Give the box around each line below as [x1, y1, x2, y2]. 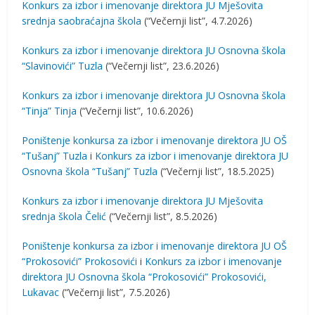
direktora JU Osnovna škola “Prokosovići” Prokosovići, [22, 270, 267, 283]
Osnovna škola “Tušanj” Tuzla [22, 165, 158, 178]
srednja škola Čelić [22, 210, 107, 223]
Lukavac [22, 285, 60, 299]
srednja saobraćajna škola [22, 14, 142, 27]
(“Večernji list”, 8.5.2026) [106, 210, 218, 223]
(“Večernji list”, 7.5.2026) [59, 285, 171, 299]
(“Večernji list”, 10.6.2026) [77, 104, 194, 117]
